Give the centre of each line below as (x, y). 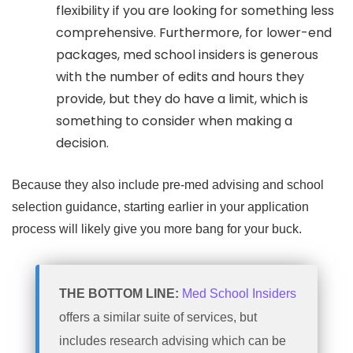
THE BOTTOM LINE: (121, 294)
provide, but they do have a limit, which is (182, 99)
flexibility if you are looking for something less (195, 11)
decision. (82, 143)
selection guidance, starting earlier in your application (160, 207)
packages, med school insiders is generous (187, 55)
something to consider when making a (174, 121)
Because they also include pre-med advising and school (168, 185)
